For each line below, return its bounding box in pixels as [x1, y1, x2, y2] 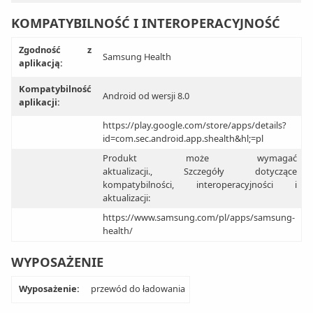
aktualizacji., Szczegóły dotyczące [102, 165, 298, 178]
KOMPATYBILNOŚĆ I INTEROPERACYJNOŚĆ [11, 14, 280, 32]
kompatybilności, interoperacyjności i [102, 178, 298, 191]
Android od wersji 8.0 [102, 89, 189, 103]
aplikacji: [19, 96, 60, 109]
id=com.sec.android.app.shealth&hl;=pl [102, 132, 263, 145]
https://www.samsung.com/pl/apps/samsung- [102, 211, 295, 224]
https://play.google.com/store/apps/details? [102, 119, 286, 132]
